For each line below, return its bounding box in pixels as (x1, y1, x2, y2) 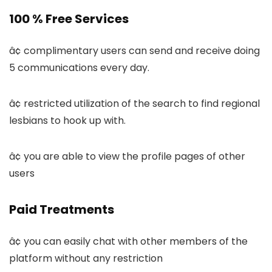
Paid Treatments (9, 201, 114, 219)
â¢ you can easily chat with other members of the (9, 234, 248, 249)
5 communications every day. (9, 61, 149, 75)
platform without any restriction (9, 251, 163, 266)
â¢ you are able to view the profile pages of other (9, 149, 245, 164)
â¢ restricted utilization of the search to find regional (9, 97, 260, 111)
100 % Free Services (9, 10, 129, 28)
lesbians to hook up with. (9, 114, 126, 128)
